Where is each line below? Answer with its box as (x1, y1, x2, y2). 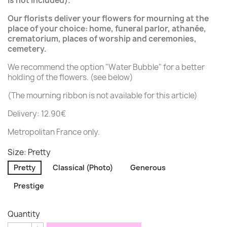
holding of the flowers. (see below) (8, 72, 133, 83)
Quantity (8, 209, 40, 219)
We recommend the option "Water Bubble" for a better (8, 62, 205, 72)
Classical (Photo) (53, 163, 113, 172)
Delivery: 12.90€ (8, 108, 66, 119)
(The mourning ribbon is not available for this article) (8, 90, 198, 101)
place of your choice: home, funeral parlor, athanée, (8, 23, 206, 34)
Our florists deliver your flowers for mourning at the (8, 13, 209, 24)
